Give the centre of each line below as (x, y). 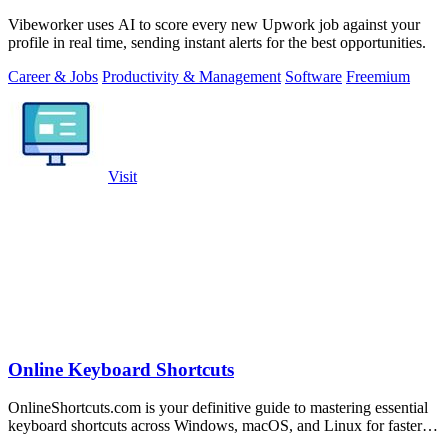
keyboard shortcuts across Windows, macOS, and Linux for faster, (216, 426)
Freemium (378, 77)
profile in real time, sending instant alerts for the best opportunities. (217, 43)
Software (313, 77)
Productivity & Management (191, 77)
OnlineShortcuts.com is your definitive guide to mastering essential (218, 408)
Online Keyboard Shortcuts (121, 369)
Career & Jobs (53, 77)
